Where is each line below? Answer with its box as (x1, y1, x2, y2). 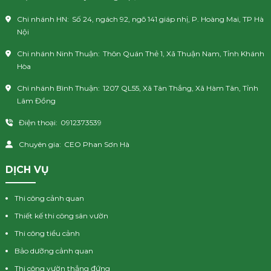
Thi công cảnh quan (15, 193, 84, 203)
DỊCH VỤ (5, 163, 49, 175)
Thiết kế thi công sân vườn (15, 211, 108, 220)
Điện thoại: (19, 118, 57, 128)
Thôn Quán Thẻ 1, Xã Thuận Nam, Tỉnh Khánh (103, 48, 264, 58)
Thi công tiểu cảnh (15, 228, 80, 238)
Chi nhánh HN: (17, 14, 69, 24)
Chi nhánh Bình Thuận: (17, 83, 100, 93)
